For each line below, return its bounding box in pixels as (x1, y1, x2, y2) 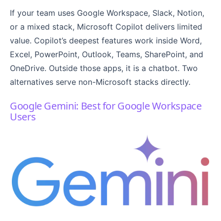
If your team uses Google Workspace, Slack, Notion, (10, 7, 204, 18)
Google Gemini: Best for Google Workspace (10, 99, 202, 112)
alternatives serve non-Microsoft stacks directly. (10, 76, 190, 87)
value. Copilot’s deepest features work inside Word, (10, 35, 202, 45)
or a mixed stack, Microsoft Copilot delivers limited (10, 21, 202, 32)
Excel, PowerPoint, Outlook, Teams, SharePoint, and (10, 49, 203, 59)
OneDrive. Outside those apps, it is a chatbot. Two (10, 63, 198, 73)
